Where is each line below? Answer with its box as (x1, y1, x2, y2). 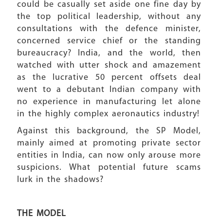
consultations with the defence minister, (17, 24, 201, 34)
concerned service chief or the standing (17, 36, 201, 46)
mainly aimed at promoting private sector (17, 139, 201, 148)
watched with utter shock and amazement (17, 61, 201, 70)
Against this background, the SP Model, (17, 127, 201, 136)
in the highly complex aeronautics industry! (17, 109, 200, 119)
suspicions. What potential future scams (17, 163, 201, 172)
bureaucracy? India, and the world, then (17, 49, 201, 58)
